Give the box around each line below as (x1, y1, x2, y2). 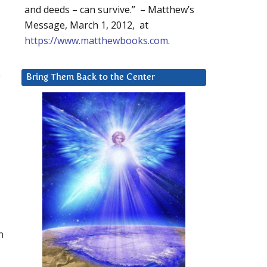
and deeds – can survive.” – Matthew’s (24, 3, 194, 17)
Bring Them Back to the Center (26, 73, 155, 82)
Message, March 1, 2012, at (24, 18, 148, 32)
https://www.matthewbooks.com (24, 34, 168, 48)
